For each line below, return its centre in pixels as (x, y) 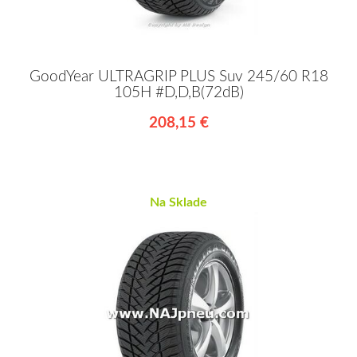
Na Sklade (178, 203)
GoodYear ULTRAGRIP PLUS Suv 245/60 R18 (178, 77)
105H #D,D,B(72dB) (178, 93)
